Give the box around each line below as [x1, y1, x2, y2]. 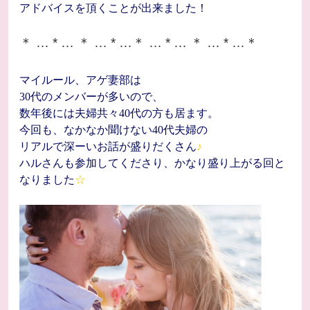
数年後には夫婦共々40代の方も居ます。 [19, 107, 219, 119]
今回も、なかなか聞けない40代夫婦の [19, 124, 208, 136]
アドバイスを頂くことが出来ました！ [19, 2, 208, 14]
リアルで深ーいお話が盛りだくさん [19, 140, 197, 152]
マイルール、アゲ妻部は [19, 74, 141, 86]
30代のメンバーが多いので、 [19, 91, 163, 102]
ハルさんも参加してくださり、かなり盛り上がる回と [19, 157, 285, 169]
